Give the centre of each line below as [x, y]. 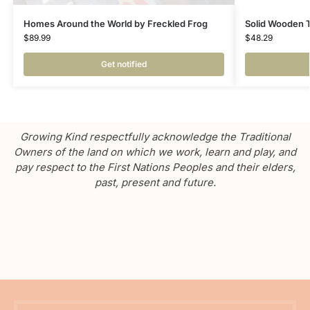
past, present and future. [155, 182]
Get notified [124, 64]
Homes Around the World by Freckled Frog [115, 23]
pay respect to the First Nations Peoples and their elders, [155, 167]
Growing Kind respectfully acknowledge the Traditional [155, 136]
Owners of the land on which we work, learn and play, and [155, 152]
